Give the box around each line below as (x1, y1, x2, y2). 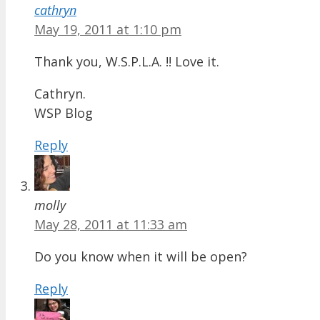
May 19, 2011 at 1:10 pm (34, 21, 181, 39)
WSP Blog (34, 104, 93, 122)
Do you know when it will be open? (34, 248, 247, 266)
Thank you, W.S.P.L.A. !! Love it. (34, 53, 219, 71)
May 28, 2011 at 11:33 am (34, 216, 187, 234)
